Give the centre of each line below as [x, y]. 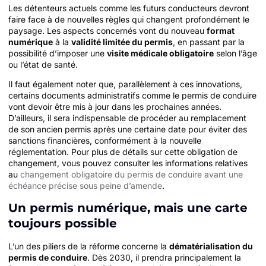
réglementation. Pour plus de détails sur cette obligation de [123, 152]
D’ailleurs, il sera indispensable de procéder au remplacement [127, 118]
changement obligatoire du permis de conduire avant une [132, 175]
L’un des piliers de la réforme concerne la [89, 246]
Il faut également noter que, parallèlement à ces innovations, [125, 84]
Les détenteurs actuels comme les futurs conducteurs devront [129, 8]
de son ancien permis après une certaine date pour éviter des [128, 129]
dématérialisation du [211, 246]
